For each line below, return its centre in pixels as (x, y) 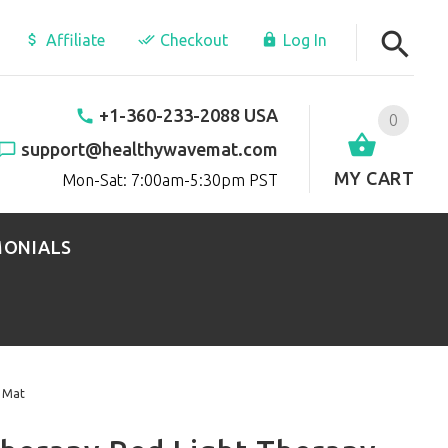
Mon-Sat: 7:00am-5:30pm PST (169, 179)
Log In (305, 40)
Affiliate (76, 40)
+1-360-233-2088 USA (188, 114)
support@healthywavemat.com (149, 148)
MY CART (374, 177)
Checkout (194, 40)
